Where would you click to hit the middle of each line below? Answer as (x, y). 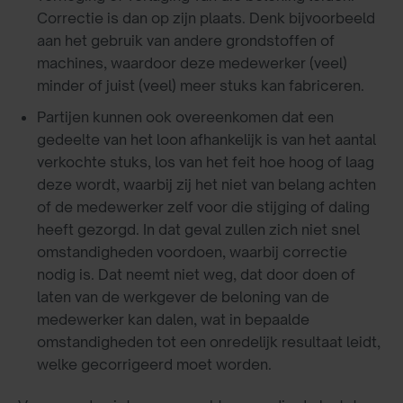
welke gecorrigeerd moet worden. (154, 364)
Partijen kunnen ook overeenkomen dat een (185, 116)
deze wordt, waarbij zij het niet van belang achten (206, 184)
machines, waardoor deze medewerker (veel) (192, 63)
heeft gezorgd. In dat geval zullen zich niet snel (198, 229)
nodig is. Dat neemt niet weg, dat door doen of (196, 274)
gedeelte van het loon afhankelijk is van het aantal (206, 139)
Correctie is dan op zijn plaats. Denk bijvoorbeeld (206, 18)
